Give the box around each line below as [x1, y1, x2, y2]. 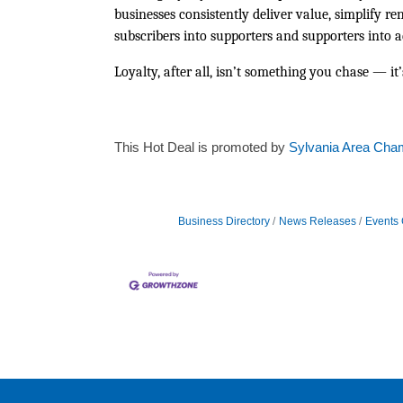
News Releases [278, 214, 356, 228]
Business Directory [177, 214, 270, 228]
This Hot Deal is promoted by [114, 139, 289, 155]
